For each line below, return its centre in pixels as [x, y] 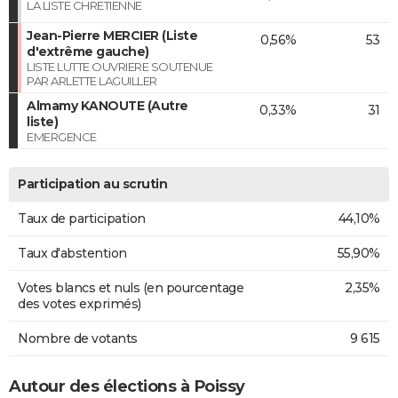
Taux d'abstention [72, 253]
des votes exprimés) [80, 303]
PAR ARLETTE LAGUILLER [92, 80]
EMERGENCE [62, 136]
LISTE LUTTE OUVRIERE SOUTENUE [120, 66]
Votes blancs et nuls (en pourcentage [131, 287]
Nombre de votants [78, 338]
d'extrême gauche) [88, 51]
